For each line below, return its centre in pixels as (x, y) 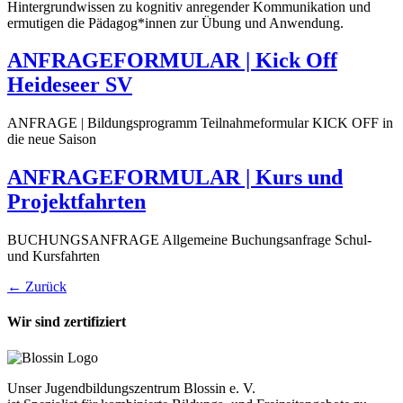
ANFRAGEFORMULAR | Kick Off (172, 61)
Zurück (44, 287)
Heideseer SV (70, 85)
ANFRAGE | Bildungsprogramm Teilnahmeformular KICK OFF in (200, 123)
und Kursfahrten (54, 256)
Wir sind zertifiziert (67, 322)
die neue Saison (52, 139)
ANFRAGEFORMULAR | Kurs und (175, 178)
